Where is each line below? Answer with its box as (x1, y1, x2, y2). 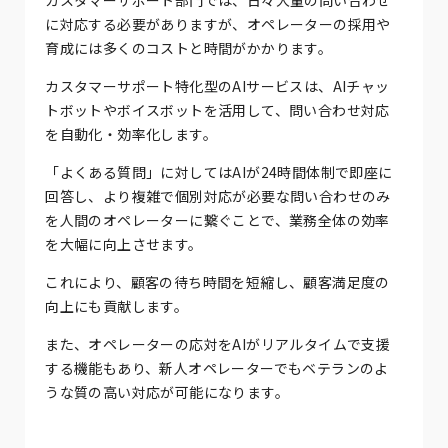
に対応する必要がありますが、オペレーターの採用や (45, 13, 391, 34)
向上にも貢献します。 (45, 295, 189, 316)
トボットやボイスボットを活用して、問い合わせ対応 (45, 99, 390, 120)
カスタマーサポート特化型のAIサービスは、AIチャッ (45, 75, 390, 96)
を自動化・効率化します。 (45, 123, 218, 144)
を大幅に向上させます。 (45, 233, 203, 254)
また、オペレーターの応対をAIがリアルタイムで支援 (45, 333, 391, 354)
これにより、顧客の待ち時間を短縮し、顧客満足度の (45, 271, 390, 292)
